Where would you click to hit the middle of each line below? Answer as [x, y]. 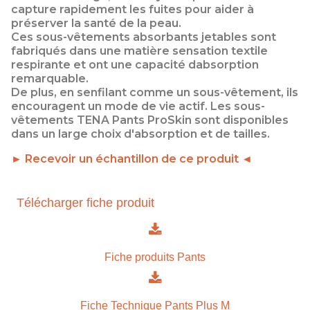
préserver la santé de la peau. [96, 24]
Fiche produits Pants [155, 257]
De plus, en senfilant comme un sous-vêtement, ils [155, 93]
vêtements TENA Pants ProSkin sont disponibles [150, 120]
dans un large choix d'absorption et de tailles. [140, 134]
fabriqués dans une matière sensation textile [139, 51]
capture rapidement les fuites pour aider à [133, 10]
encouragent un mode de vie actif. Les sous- [138, 107]
